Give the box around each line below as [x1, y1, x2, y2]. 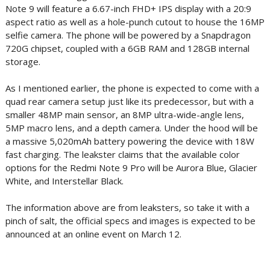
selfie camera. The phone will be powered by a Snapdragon [5, 29, 251, 41]
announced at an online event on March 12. [5, 228, 181, 240]
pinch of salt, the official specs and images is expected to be [5, 215, 256, 227]
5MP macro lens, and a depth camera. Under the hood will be [5, 122, 258, 134]
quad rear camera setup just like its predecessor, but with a [5, 95, 254, 107]
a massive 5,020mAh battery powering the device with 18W [5, 135, 254, 147]
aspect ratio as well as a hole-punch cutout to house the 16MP [5, 16, 265, 28]
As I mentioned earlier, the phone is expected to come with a [5, 82, 259, 94]
